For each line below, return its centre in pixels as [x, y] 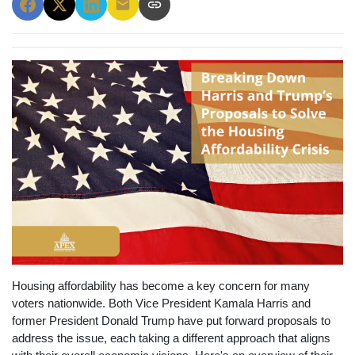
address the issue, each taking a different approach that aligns [171, 339]
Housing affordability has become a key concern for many [161, 286]
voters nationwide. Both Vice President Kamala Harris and [161, 304]
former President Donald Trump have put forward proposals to [171, 321]
